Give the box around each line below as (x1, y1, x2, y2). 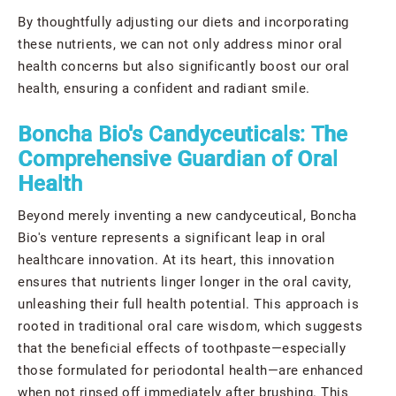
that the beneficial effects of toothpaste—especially (18, 340, 346, 357)
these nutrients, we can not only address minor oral (18, 36, 343, 53)
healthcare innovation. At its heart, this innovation (18, 252, 334, 269)
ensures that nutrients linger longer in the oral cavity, (18, 274, 351, 291)
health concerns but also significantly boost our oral (18, 58, 350, 75)
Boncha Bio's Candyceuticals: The (18, 122, 347, 148)
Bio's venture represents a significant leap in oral (18, 230, 326, 247)
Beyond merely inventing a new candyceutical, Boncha (18, 208, 357, 225)
